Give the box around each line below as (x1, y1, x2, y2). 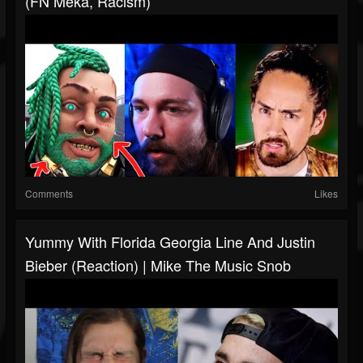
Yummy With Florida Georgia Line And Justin (25, 231, 315, 253)
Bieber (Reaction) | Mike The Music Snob (25, 254, 291, 276)
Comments (25, 186, 73, 201)
